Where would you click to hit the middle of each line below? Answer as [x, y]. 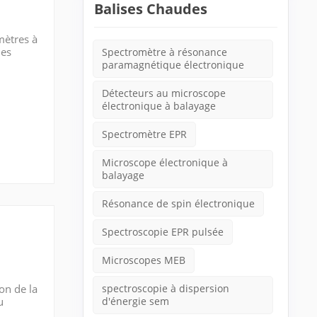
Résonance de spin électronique [179, 203]
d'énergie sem [136, 301]
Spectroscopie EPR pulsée [163, 232]
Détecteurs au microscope [164, 93]
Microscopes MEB [144, 260]
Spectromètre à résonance [165, 52]
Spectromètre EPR [145, 134]
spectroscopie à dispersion [166, 288]
